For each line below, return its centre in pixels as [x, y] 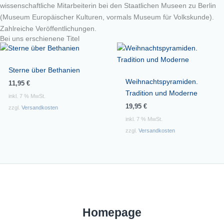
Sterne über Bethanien [44, 70]
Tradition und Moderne [161, 93]
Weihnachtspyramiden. [161, 82]
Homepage [112, 213]
